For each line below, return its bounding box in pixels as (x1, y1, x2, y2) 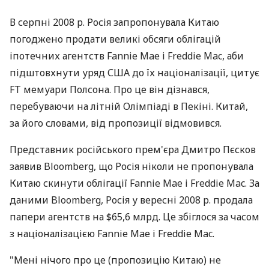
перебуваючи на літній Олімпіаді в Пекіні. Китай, (10, 100, 248, 113)
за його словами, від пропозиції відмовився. (10, 116, 222, 130)
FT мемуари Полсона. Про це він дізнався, (10, 83, 210, 96)
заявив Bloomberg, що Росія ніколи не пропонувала (10, 160, 253, 173)
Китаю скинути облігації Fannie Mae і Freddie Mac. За (10, 177, 259, 190)
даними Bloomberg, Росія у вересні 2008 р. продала (10, 193, 253, 207)
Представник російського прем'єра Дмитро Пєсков (10, 143, 256, 156)
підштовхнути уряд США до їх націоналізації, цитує (10, 66, 259, 79)
